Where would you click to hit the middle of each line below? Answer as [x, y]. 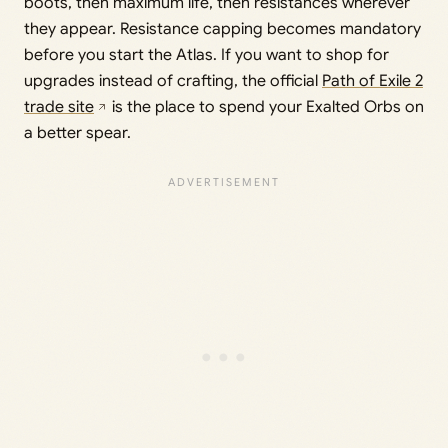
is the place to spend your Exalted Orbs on [266, 107]
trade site [59, 107]
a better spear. [77, 133]
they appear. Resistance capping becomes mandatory [222, 29]
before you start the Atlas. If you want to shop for [206, 55]
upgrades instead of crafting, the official [173, 81]
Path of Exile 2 [372, 81]
